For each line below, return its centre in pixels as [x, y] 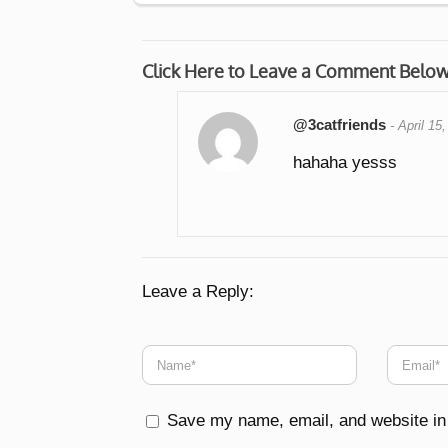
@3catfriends [340, 125]
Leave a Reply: [198, 292]
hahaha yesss [345, 163]
